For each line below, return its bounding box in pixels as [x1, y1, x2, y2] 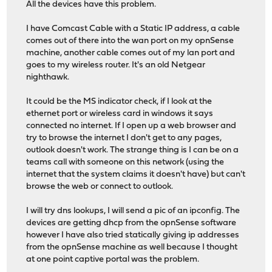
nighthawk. [26, 73, 70, 83]
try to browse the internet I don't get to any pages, [26, 134, 222, 143]
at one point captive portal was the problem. [26, 255, 200, 265]
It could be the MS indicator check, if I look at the [26, 97, 212, 107]
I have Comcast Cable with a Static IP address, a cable [26, 24, 240, 34]
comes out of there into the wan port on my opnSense [26, 36, 234, 46]
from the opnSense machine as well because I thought [26, 243, 238, 253]
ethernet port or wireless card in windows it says [26, 109, 214, 119]
